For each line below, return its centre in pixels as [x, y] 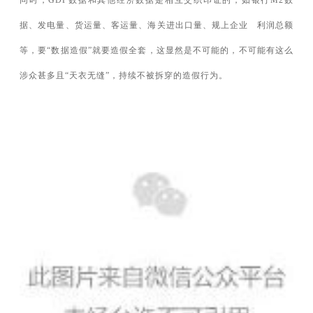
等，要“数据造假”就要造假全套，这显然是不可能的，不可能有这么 [156, 51]
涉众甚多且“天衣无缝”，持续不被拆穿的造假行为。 [124, 76]
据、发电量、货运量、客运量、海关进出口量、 [116, 26]
